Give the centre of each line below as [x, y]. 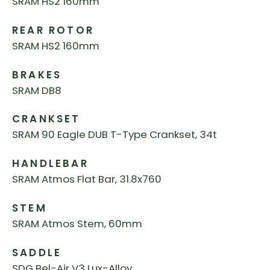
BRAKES [37, 74]
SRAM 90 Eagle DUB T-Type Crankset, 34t [115, 135]
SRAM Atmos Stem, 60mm [77, 224]
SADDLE [37, 252]
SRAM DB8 [37, 90]
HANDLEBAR [50, 164]
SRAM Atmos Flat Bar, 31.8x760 [87, 179]
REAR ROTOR [53, 30]
